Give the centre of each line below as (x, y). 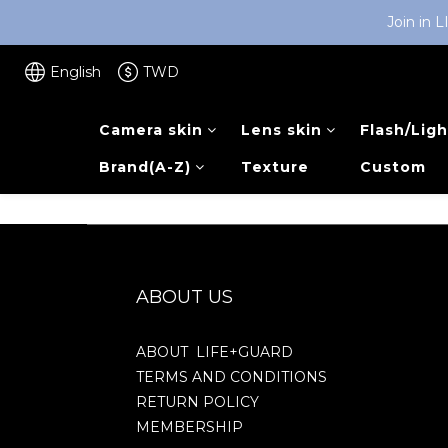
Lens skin (281, 130)
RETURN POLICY (197, 402)
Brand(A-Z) (144, 167)
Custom (392, 167)
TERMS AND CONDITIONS (231, 377)
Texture (274, 167)
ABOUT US (184, 297)
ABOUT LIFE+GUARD (214, 352)
